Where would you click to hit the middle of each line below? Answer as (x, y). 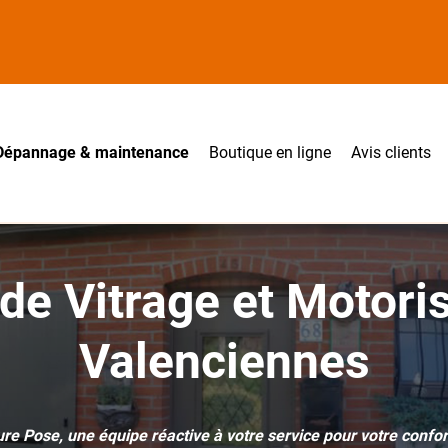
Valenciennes (224, 361)
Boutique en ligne (269, 152)
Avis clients (390, 152)
